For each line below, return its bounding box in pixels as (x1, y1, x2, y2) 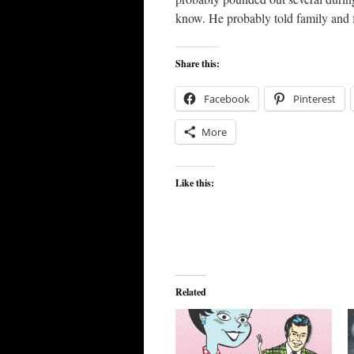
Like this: (175, 175, 214, 190)
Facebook (204, 91, 250, 106)
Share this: (175, 56, 220, 70)
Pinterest (293, 91, 336, 106)
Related (175, 284, 206, 299)
